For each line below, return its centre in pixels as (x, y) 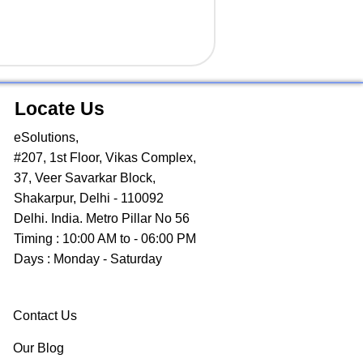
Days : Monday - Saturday (88, 259)
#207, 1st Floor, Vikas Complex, (105, 158)
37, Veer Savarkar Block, (85, 178)
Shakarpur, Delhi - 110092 (89, 199)
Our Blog (38, 348)
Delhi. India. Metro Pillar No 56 (102, 219)
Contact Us (45, 316)
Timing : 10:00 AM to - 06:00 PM (105, 239)
